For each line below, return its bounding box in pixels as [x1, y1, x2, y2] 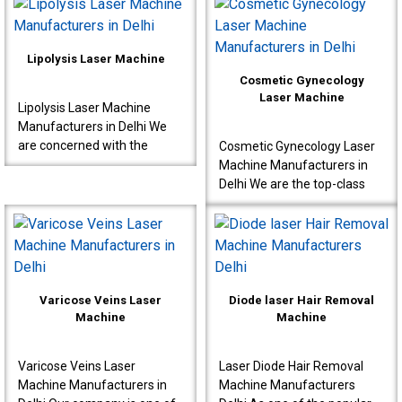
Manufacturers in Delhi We [18, 118, 167, 134]
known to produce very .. [219, 13, 355, 28]
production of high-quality [18, 156, 163, 171]
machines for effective [18, 175, 148, 190]
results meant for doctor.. [18, 194, 161, 209]
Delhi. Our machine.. [219, 232, 330, 248]
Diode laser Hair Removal [229, 293, 374, 307]
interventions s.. [18, 13, 107, 28]
